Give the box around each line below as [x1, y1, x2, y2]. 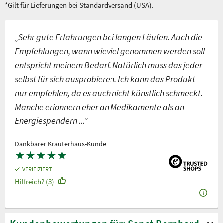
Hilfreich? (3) [15, 176, 54, 186]
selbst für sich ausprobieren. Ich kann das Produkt [15, 73, 195, 85]
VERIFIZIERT [22, 165, 52, 173]
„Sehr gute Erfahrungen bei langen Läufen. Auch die [15, 31, 202, 43]
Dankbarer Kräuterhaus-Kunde [15, 139, 106, 148]
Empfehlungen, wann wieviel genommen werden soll [15, 45, 205, 57]
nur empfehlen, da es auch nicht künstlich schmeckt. [15, 87, 203, 99]
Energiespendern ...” [15, 115, 87, 126]
